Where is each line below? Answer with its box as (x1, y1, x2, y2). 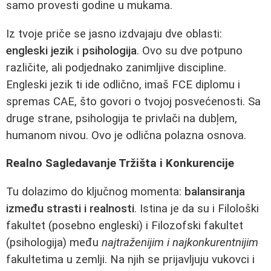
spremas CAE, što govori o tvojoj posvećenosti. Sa (6, 94, 261, 108)
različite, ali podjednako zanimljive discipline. (6, 60, 226, 74)
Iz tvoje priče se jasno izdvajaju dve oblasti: (6, 27, 222, 41)
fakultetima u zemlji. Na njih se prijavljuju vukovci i (6, 252, 255, 266)
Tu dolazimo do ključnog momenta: (6, 184, 184, 198)
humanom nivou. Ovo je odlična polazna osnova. (6, 128, 246, 142)
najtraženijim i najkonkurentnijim (102, 235, 258, 249)
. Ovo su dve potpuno (137, 44, 243, 57)
